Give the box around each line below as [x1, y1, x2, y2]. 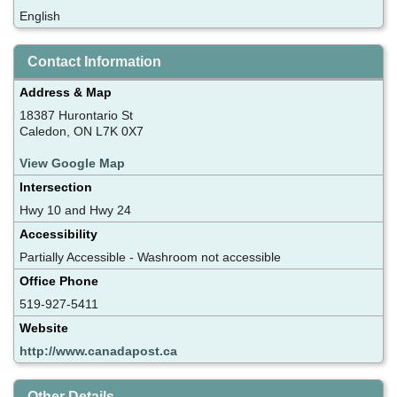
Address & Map [19, 84, 112, 99]
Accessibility [19, 226, 97, 241]
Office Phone [19, 273, 98, 288]
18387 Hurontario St [19, 107, 133, 122]
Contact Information [27, 53, 161, 69]
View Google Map [19, 155, 125, 170]
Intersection [19, 179, 92, 194]
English [19, 8, 60, 23]
